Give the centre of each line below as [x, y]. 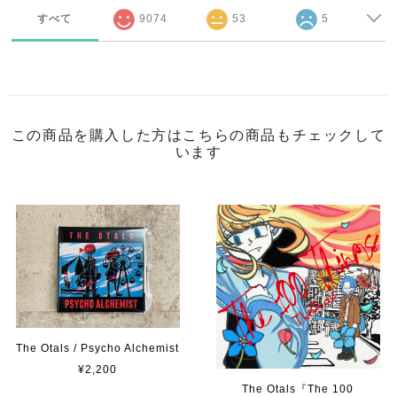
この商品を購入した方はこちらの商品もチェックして [198, 135]
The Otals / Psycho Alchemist [98, 348]
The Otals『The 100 [298, 389]
